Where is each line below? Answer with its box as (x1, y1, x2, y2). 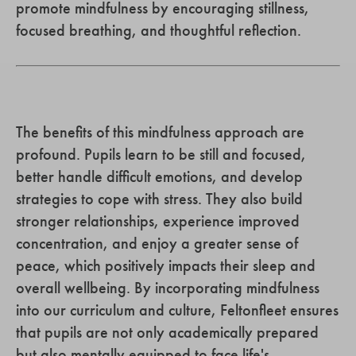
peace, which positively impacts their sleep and (16, 254, 315, 276)
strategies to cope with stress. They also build (16, 188, 303, 209)
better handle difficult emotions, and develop (16, 165, 303, 187)
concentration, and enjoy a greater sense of (16, 232, 298, 253)
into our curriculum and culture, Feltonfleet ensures (16, 299, 339, 320)
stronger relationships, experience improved (16, 210, 300, 231)
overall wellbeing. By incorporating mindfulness (16, 277, 319, 298)
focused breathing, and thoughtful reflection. (16, 19, 301, 41)
